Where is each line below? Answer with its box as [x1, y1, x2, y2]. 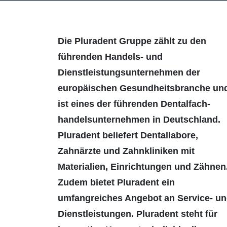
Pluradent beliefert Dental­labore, [58, 130, 198, 141]
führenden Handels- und [58, 52, 163, 62]
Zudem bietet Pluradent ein [58, 177, 175, 188]
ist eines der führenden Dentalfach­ [58, 99, 210, 109]
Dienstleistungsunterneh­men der [58, 67, 200, 78]
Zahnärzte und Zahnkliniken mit [58, 146, 195, 157]
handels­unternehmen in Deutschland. [58, 115, 220, 125]
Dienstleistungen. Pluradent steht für [58, 209, 217, 219]
